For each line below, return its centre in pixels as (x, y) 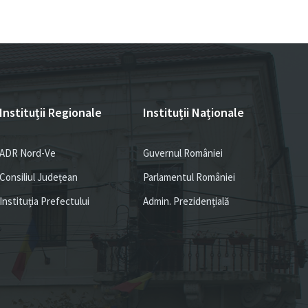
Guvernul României (183, 153)
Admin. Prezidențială (186, 201)
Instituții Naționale (193, 112)
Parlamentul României (189, 177)
